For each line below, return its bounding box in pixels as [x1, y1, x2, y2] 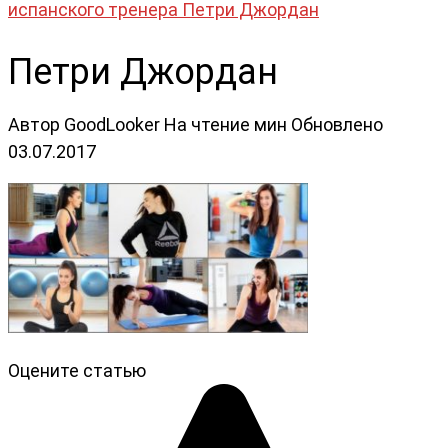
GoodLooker [64, 113, 160, 135]
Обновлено [291, 113, 383, 135]
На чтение [164, 113, 250, 135]
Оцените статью [8, 359, 146, 381]
